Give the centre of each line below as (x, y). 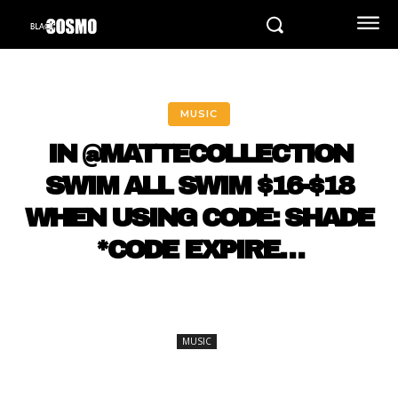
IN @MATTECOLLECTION (199, 154)
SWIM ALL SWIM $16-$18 (199, 186)
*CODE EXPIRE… (199, 250)
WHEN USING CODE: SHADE (199, 218)
